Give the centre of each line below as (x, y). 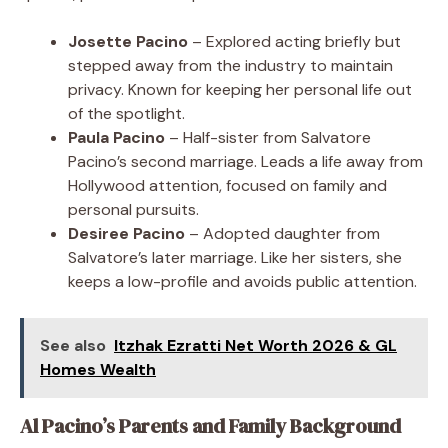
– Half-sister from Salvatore (268, 137)
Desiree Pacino (126, 233)
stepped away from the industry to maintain (230, 65)
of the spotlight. (126, 113)
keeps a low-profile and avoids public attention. (242, 281)
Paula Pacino (116, 137)
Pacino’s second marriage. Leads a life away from (245, 161)
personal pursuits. (133, 209)
